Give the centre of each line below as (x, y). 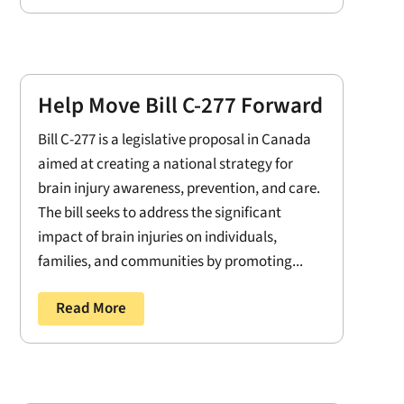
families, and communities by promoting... (170, 261)
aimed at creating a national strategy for (165, 164)
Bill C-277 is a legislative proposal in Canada (174, 139)
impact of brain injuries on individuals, (157, 237)
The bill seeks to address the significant (159, 212)
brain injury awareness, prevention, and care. (179, 188)
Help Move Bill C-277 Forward (180, 105)
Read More (91, 308)
